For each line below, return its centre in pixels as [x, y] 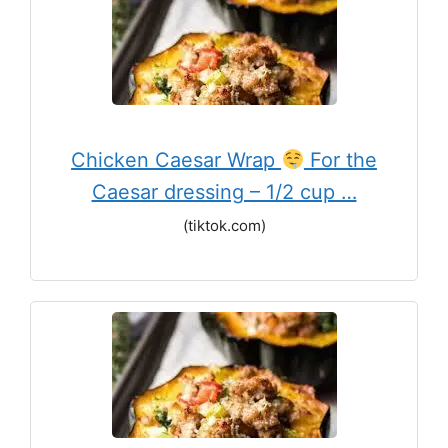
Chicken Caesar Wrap [176, 160]
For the [340, 160]
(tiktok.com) [224, 225]
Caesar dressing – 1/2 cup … [224, 192]
